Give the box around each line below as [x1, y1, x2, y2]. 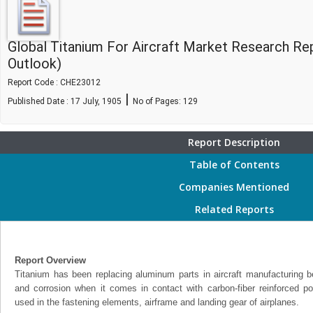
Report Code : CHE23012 [8, 78, 101, 87]
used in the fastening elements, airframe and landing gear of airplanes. [15, 297, 299, 307]
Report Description [188, 136, 280, 149]
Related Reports [194, 203, 274, 216]
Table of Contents [189, 158, 279, 171]
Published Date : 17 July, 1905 [8, 96, 122, 106]
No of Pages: [133, 96, 183, 106]
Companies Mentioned [179, 180, 289, 194]
